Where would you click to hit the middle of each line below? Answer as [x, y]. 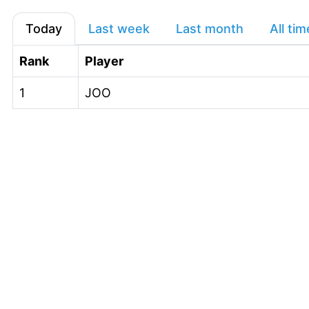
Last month [210, 29]
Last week [119, 29]
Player [104, 61]
